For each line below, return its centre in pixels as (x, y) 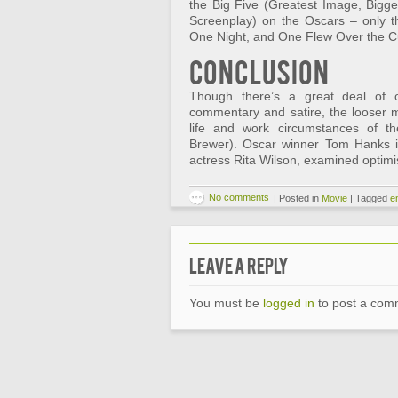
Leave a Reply (239, 265)
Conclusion (259, 71)
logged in (289, 303)
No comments (239, 197)
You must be (226, 303)
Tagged (371, 198)
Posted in (299, 198)
